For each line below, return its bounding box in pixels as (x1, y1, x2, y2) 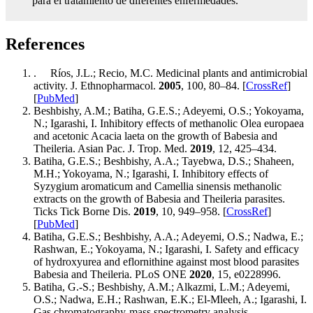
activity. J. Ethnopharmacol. (34, 80, 159, 92)
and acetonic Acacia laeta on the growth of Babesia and (34, 130, 277, 143)
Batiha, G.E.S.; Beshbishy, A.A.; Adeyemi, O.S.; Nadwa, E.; (34, 231, 303, 243)
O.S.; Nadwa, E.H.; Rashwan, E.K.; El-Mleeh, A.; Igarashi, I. (34, 293, 307, 306)
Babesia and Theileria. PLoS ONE (34, 268, 189, 281)
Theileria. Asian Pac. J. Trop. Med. (34, 143, 190, 155)
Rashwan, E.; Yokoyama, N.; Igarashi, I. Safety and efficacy (34, 243, 299, 256)
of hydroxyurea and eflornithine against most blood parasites (34, 256, 299, 268)
